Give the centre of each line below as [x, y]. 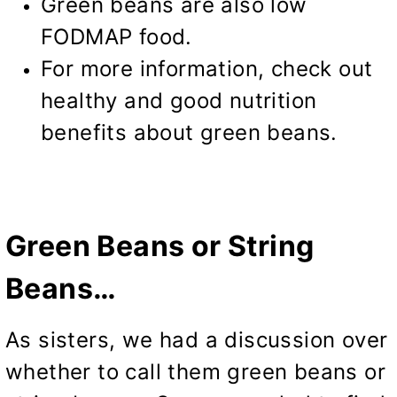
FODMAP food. [117, 36]
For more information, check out [207, 68]
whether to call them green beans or [195, 371]
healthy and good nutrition [179, 100]
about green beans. [232, 132]
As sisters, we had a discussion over [197, 339]
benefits [84, 132]
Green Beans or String [160, 245]
